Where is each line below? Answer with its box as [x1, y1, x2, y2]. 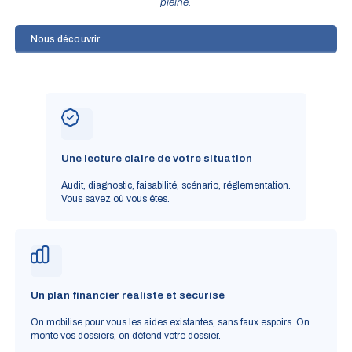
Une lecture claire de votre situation [61, 150, 252, 167]
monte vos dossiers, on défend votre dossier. [30, 328, 221, 343]
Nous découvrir [30, 31, 101, 47]
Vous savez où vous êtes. [61, 191, 170, 207]
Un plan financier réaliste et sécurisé [30, 287, 225, 304]
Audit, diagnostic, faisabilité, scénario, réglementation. [61, 178, 291, 193]
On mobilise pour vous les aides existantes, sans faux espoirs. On [30, 314, 310, 330]
